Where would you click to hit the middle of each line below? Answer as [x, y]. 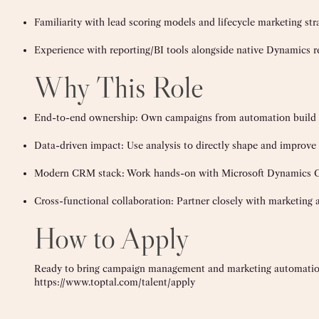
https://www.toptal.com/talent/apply [115, 282]
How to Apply [112, 238]
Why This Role [119, 87]
